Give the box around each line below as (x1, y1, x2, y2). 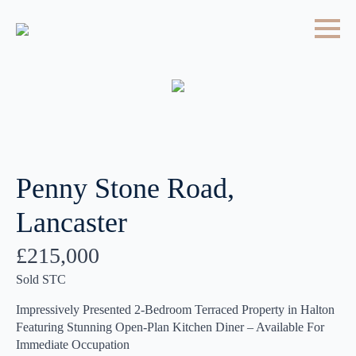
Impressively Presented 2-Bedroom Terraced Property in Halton (16, 303, 335, 316)
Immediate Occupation (16, 338, 130, 351)
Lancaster (16, 207, 127, 238)
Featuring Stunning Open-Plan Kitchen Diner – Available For (16, 320, 324, 334)
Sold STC (16, 273, 66, 286)
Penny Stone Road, (16, 172, 234, 204)
